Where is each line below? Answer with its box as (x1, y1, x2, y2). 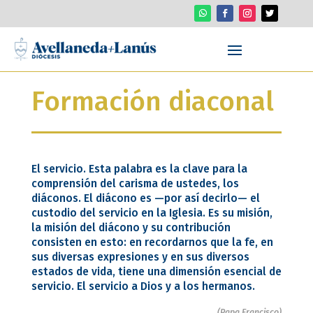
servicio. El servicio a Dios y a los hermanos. (31, 279, 255, 293)
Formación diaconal (31, 85, 274, 118)
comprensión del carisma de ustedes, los (31, 177, 239, 191)
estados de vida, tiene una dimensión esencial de (31, 265, 282, 279)
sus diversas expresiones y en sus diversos (31, 250, 249, 264)
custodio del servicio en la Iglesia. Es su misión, (31, 206, 272, 220)
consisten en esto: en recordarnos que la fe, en (31, 235, 273, 249)
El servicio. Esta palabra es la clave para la (31, 162, 247, 176)
